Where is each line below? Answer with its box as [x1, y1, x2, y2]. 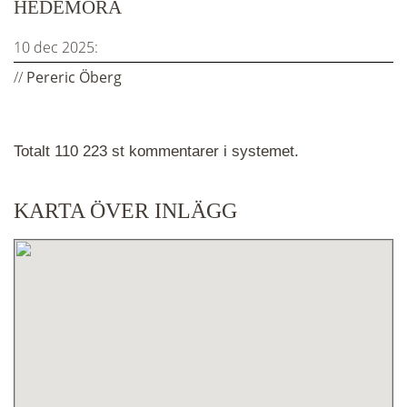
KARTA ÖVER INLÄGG [14, 198, 237, 223]
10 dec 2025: [14, 37, 98, 58]
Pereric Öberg [26, 67, 122, 88]
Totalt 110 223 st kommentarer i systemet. [14, 143, 299, 161]
